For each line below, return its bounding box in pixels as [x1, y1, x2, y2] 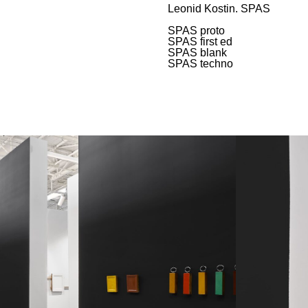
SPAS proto [168, 25, 225, 36]
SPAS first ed [168, 36, 232, 47]
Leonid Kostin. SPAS [168, 3, 270, 14]
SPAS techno [168, 58, 233, 69]
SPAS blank [168, 47, 227, 58]
